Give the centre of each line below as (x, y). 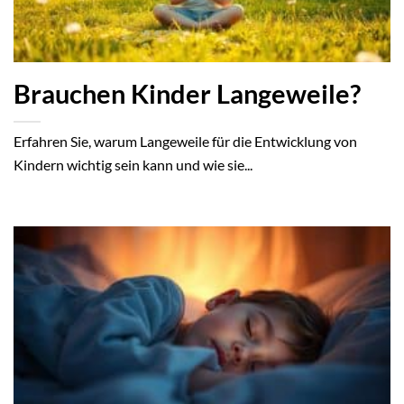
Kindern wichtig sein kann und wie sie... (133, 165)
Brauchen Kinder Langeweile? (187, 94)
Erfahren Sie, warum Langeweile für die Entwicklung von (185, 142)
